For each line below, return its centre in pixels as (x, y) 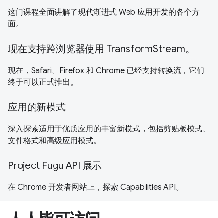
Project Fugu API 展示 (55, 165)
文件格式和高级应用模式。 (54, 140)
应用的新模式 (37, 107)
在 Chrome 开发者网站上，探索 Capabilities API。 (96, 187)
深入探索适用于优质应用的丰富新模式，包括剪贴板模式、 (109, 129)
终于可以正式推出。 (43, 82)
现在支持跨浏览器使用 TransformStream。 (101, 49)
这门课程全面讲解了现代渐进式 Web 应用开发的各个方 (104, 12)
